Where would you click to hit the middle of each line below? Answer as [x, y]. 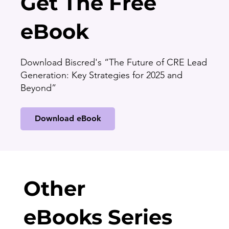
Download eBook [68, 119]
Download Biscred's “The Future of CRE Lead [114, 62]
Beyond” [40, 88]
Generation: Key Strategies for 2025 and [101, 75]
